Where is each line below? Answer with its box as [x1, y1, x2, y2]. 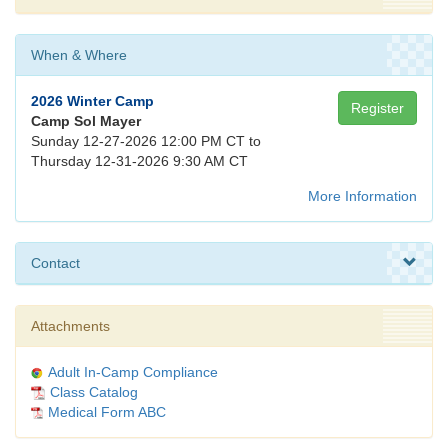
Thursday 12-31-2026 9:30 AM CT [31, 153, 248, 170]
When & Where [31, 47, 127, 64]
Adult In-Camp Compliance [48, 364, 218, 381]
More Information [308, 188, 417, 205]
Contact [31, 255, 80, 272]
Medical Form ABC [48, 404, 166, 421]
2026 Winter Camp [31, 93, 154, 110]
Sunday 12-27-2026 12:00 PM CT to [31, 133, 261, 150]
